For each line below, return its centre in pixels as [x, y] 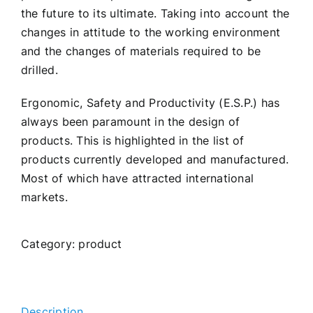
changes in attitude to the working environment [151, 32]
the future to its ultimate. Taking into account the [155, 13]
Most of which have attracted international [138, 178]
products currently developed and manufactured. [155, 159]
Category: [50, 244]
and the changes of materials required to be [141, 51]
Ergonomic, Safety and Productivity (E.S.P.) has [151, 103]
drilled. [39, 70]
